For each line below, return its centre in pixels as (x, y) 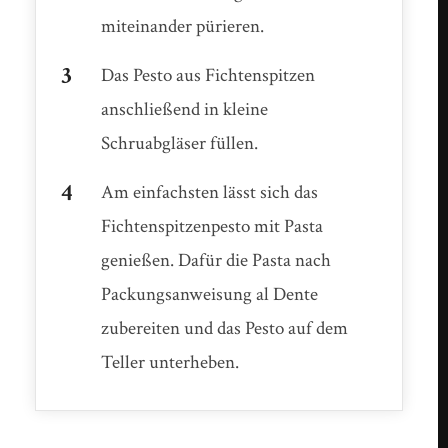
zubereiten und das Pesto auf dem (225, 328)
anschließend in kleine (185, 109)
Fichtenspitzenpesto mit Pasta (212, 226)
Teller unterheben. (170, 362)
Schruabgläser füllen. (180, 143)
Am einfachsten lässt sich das (210, 192)
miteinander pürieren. (183, 26)
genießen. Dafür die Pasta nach (216, 260)
